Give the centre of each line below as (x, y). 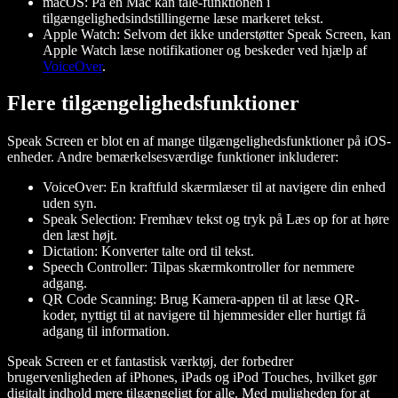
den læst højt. (80, 235)
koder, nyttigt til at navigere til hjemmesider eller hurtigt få (204, 315)
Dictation (68, 251)
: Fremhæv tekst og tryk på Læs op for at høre (261, 219)
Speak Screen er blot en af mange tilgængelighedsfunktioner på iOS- (199, 141)
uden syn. (70, 203)
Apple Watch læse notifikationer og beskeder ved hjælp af (205, 50)
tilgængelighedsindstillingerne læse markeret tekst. (183, 18)
